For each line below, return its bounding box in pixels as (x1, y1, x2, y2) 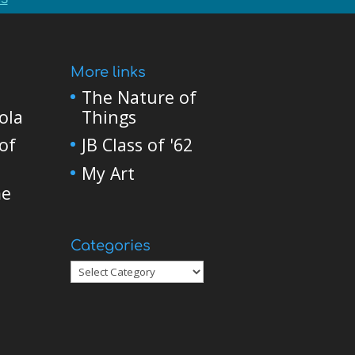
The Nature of (82, 85, 197, 109)
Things (82, 105, 137, 128)
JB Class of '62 (82, 133, 193, 157)
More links (71, 63, 147, 80)
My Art (82, 161, 136, 185)
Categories (71, 237, 151, 254)
